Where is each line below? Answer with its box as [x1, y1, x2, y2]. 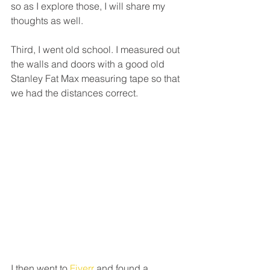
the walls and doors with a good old [11, 58, 167, 71]
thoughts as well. [11, 14, 83, 27]
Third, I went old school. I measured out [11, 43, 182, 56]
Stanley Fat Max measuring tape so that [11, 72, 182, 85]
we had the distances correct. [11, 87, 138, 99]
